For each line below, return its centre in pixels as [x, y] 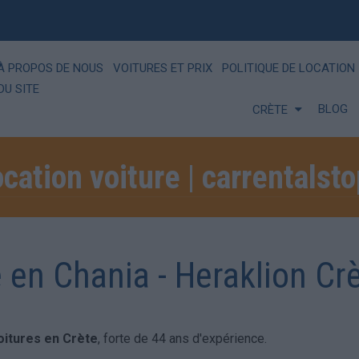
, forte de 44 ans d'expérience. [182, 338]
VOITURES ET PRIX [163, 68]
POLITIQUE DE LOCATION [288, 68]
